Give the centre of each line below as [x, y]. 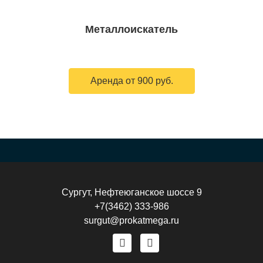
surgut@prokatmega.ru [131, 220]
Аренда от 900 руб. [131, 81]
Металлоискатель [131, 29]
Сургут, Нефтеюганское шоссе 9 [131, 192]
